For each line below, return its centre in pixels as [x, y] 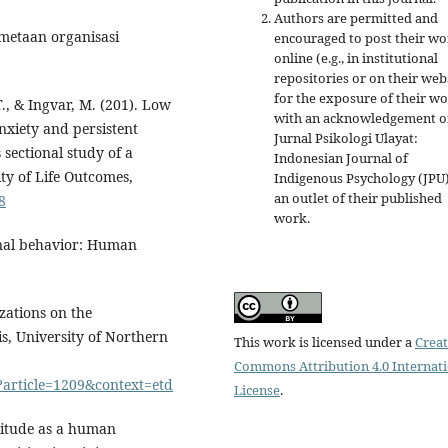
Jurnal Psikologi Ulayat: [346, 138]
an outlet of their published [358, 198]
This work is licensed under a [324, 342]
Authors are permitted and [356, 18]
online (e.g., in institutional [356, 58]
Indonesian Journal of [341, 158]
